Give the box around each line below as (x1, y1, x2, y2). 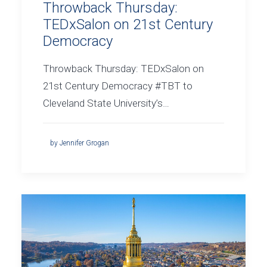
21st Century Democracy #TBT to (43, 80, 193, 92)
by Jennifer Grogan (50, 139, 109, 148)
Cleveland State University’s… (43, 97, 169, 110)
